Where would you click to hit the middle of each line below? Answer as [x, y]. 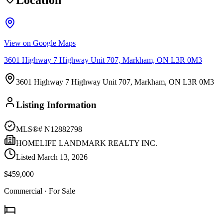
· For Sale [59, 191]
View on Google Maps [40, 43]
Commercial [23, 191]
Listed [27, 157]
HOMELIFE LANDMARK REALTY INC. [87, 143]
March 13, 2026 [62, 157]
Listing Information [56, 105]
